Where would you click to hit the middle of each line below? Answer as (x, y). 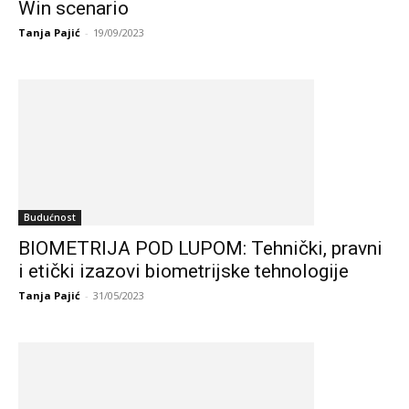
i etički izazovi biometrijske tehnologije (184, 271)
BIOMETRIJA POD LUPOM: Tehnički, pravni (200, 248)
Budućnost (50, 217)
